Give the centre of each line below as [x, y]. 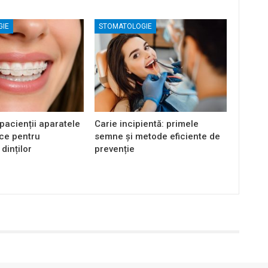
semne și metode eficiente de [158, 136]
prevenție [115, 149]
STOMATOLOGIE [126, 26]
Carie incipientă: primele [147, 124]
